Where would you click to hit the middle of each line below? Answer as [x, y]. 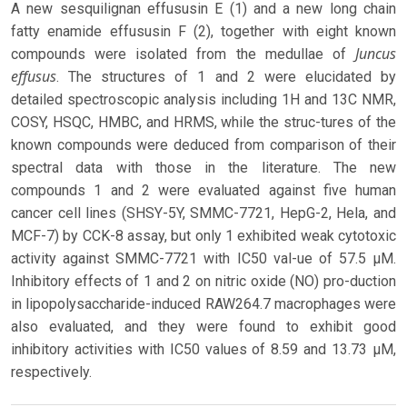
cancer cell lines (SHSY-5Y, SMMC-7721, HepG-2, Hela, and [203, 213]
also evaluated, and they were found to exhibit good [203, 327]
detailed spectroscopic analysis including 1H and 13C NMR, [203, 100]
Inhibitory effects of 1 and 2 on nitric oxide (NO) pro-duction [203, 282]
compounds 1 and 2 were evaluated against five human [203, 191]
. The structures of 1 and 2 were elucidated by [226, 77]
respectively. [51, 372]
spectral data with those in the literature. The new [203, 168]
